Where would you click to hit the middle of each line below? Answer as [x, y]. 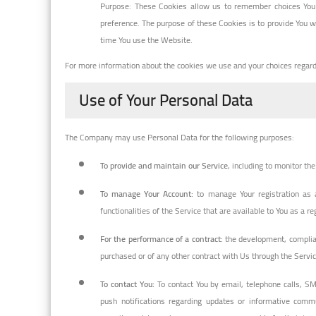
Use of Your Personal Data [166, 100]
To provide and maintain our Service [164, 165]
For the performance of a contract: [162, 238]
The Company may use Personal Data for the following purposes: [180, 137]
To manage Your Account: [147, 193]
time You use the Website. [146, 39]
